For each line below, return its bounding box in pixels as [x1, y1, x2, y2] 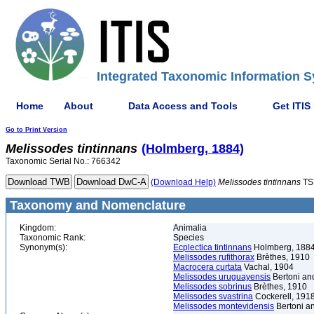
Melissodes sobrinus [173, 282, 252, 292]
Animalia [173, 223, 207, 233]
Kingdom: [20, 223, 56, 233]
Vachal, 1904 [242, 262, 294, 272]
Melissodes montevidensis [173, 301, 274, 311]
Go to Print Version [6, 126, 67, 133]
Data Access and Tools [128, 100, 238, 111]
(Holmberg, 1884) [142, 142, 244, 156]
